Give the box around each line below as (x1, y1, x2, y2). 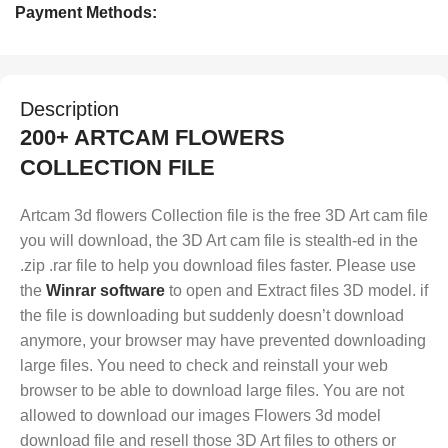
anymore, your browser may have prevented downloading (20, 332, 426, 350)
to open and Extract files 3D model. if (165, 282, 428, 300)
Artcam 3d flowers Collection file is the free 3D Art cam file (20, 207, 428, 225)
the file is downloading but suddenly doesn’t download (20, 307, 404, 325)
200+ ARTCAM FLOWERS (20, 125, 285, 151)
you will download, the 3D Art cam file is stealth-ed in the (20, 232, 418, 250)
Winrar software (46, 282, 165, 300)
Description (20, 98, 119, 121)
